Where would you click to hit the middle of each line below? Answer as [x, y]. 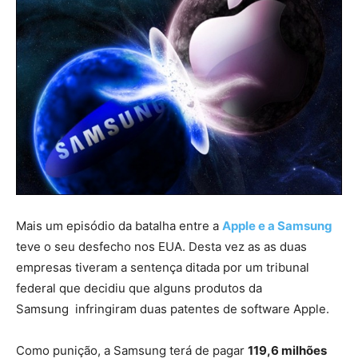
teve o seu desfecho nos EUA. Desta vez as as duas [161, 247]
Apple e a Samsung [277, 226]
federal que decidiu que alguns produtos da [139, 288]
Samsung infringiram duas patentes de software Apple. [173, 309]
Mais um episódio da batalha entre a [119, 226]
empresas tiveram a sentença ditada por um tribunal [163, 268]
